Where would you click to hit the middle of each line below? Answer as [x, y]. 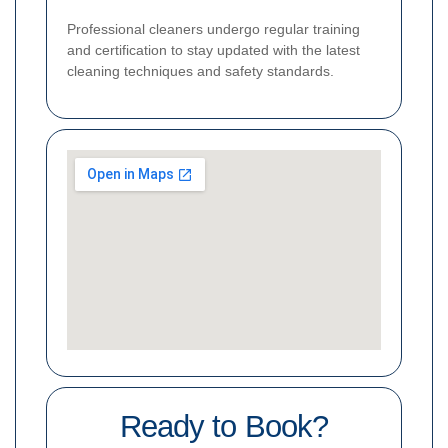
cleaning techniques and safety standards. [200, 71]
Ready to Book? [224, 427]
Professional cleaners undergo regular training [213, 29]
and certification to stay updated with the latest [213, 50]
